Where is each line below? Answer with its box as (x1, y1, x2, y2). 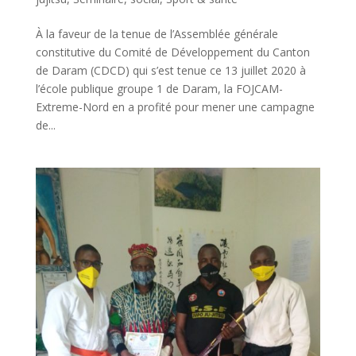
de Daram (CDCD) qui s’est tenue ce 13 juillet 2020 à (35, 63, 306, 79)
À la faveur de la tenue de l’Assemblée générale (35, 26, 278, 42)
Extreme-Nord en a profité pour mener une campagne (35, 99, 315, 115)
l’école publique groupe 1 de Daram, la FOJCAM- (35, 81, 283, 97)
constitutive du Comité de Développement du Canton (35, 44, 310, 60)
